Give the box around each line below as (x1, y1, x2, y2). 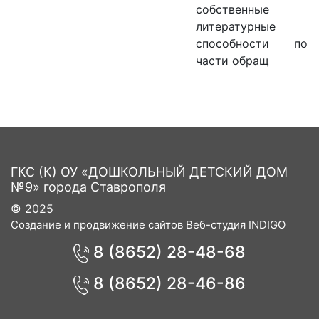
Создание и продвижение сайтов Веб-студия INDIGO (11, 218, 286, 232)
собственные (196, 2, 269, 17)
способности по (196, 36, 308, 51)
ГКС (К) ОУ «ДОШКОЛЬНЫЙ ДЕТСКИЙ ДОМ (11, 164, 288, 180)
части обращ (196, 53, 269, 68)
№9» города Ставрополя (11, 179, 166, 195)
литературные (196, 19, 276, 34)
